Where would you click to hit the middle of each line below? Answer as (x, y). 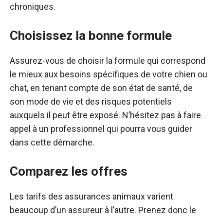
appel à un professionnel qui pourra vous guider (101, 129)
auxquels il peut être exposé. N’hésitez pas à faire (105, 115)
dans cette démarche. (52, 142)
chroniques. (33, 7)
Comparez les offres (69, 171)
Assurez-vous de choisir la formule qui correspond (108, 61)
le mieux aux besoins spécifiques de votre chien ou (109, 74)
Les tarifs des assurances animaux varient (91, 196)
